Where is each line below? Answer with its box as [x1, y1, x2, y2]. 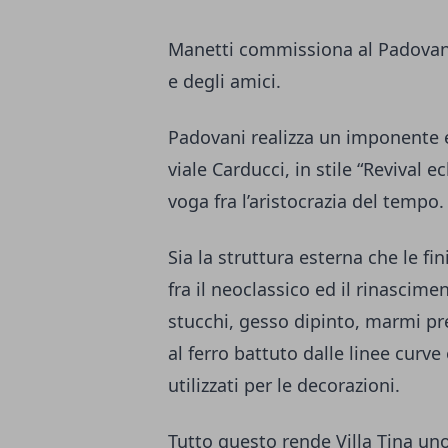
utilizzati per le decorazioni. [168, 373, 400, 398]
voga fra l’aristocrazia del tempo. [168, 189, 444, 214]
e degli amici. [168, 69, 281, 94]
